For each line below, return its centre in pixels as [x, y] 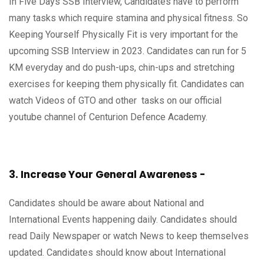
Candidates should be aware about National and [106, 203]
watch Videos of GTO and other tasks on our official [115, 101]
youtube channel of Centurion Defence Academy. [108, 117]
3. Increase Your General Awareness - [107, 175]
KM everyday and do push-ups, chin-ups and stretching [122, 68]
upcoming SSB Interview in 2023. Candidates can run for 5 [128, 51]
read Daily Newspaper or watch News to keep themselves [129, 236]
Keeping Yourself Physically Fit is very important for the [123, 35]
